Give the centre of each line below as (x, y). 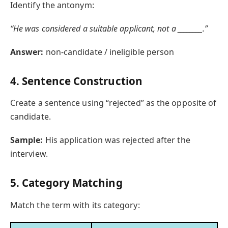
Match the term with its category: (75, 205)
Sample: (27, 140)
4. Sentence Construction (76, 81)
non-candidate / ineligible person (109, 52)
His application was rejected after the (117, 140)
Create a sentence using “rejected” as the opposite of (113, 103)
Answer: (27, 52)
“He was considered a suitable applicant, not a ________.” (109, 28)
